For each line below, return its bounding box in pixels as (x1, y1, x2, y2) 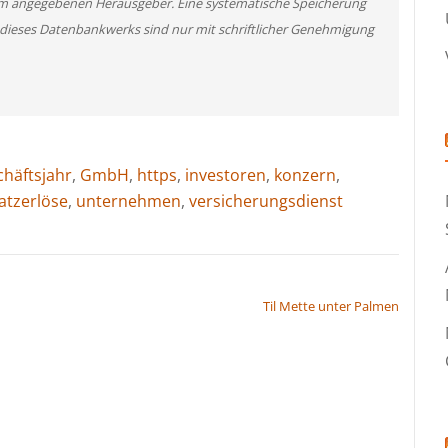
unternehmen (76, 189, 181, 212)
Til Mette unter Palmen (263, 296, 399, 315)
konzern (274, 163, 336, 186)
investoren (185, 163, 266, 186)
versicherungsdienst (189, 189, 343, 212)
